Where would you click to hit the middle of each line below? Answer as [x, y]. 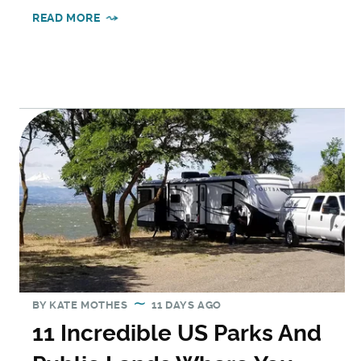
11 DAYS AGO [187, 305]
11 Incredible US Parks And [177, 333]
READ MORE [66, 17]
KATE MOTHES [89, 305]
